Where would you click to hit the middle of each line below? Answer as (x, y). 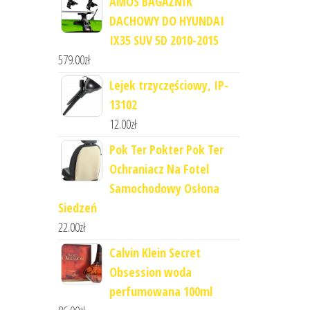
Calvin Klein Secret (155, 253)
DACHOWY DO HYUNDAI (166, 21)
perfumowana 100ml (161, 292)
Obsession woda (150, 272)
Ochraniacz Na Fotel (159, 169)
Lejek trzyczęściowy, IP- (168, 85)
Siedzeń (77, 208)
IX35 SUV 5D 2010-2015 (164, 40)
